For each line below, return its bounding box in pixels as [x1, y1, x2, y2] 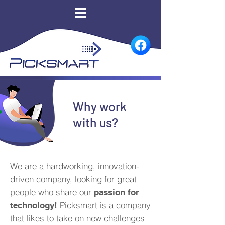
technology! [10, 200, 57, 210]
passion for [94, 187, 139, 197]
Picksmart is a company [57, 200, 151, 210]
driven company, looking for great [10, 174, 137, 184]
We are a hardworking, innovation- [10, 161, 139, 171]
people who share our [10, 187, 94, 197]
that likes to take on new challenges [10, 213, 145, 223]
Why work [73, 99, 127, 114]
